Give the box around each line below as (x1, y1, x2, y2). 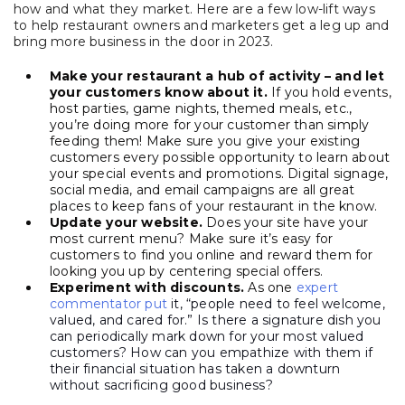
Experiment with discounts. (50, 279, 245, 297)
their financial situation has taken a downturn (50, 361, 341, 378)
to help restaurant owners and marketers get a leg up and (14, 17, 390, 34)
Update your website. (50, 214, 202, 231)
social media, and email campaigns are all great (50, 182, 355, 199)
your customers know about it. (50, 84, 268, 101)
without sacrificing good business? (50, 377, 273, 394)
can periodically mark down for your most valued (50, 328, 364, 345)
